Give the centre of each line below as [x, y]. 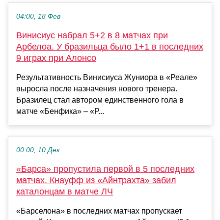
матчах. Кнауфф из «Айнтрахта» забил [96, 180]
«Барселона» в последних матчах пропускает [99, 211]
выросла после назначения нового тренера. [97, 88]
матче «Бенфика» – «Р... [60, 111]
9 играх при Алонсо [56, 58]
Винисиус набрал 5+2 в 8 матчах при [92, 35]
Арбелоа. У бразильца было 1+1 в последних [110, 46]
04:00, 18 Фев [38, 16]
